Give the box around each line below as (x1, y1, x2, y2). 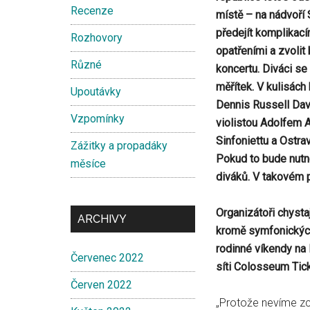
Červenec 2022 (71, 251, 144, 264)
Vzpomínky (71, 112, 125, 125)
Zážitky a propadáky (71, 139, 167, 152)
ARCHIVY (77, 212, 127, 226)
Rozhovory (71, 31, 122, 44)
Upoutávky (71, 85, 121, 98)
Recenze (71, 4, 113, 17)
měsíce (71, 157, 106, 170)
